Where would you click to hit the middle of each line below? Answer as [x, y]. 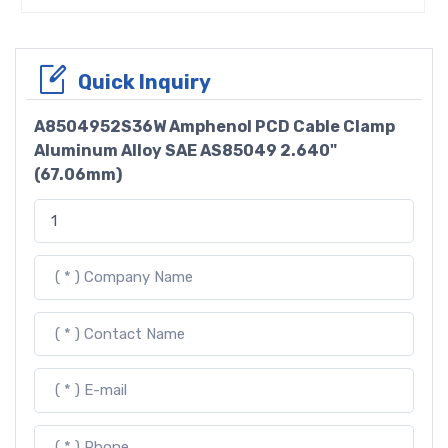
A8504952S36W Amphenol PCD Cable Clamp [214, 126]
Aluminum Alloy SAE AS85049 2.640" [185, 150]
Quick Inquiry [144, 81]
